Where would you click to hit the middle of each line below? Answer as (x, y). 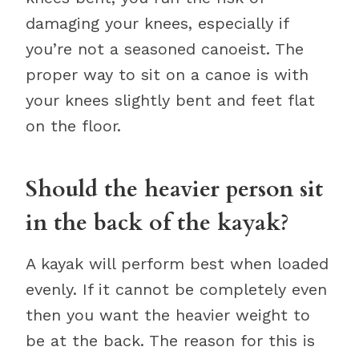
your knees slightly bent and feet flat (170, 100)
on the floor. (73, 126)
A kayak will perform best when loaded (177, 264)
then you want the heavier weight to (168, 315)
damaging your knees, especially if (157, 23)
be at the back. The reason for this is (170, 341)
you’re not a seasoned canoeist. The (165, 49)
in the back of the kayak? (157, 223)
